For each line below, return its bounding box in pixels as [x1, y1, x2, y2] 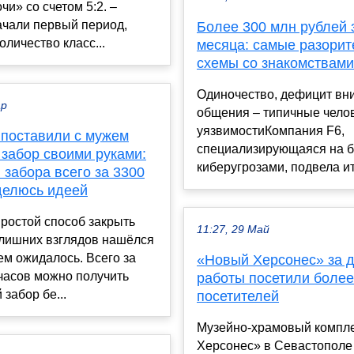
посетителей [197, 288, 279, 305]
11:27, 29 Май [197, 224, 269, 236]
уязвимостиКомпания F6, [197, 124, 345, 138]
